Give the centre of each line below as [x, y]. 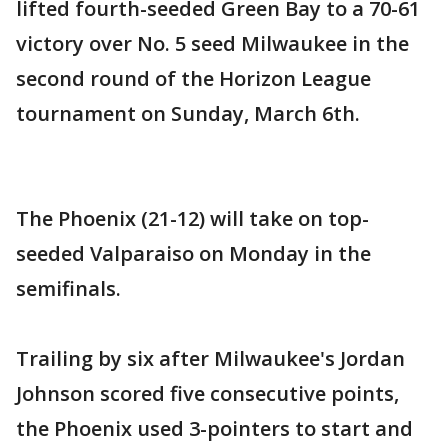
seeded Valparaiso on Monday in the [193, 253]
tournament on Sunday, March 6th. [188, 113]
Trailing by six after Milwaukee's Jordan [210, 358]
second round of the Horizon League [193, 78]
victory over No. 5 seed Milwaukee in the [212, 43]
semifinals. [68, 288]
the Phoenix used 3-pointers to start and [214, 428]
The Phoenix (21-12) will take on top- [192, 218]
